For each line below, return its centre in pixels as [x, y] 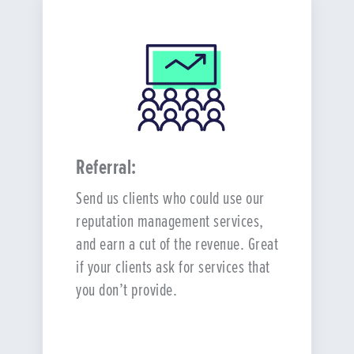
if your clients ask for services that [173, 267]
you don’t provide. [127, 290]
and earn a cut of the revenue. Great [177, 244]
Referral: [106, 167]
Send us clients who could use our [170, 198]
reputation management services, [170, 221]
